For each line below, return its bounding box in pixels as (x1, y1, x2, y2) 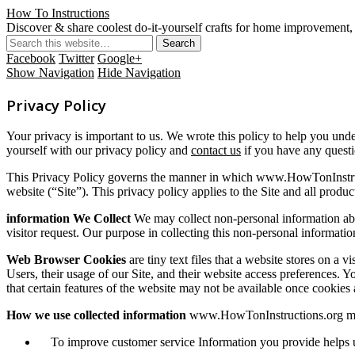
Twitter (59, 52, 94, 65)
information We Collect (6, 212, 131, 226)
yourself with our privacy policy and (6, 143, 191, 158)
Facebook (6, 52, 55, 65)
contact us (191, 143, 241, 158)
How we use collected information (6, 308, 186, 323)
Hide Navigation (97, 66, 181, 79)
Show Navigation (6, 66, 94, 79)
